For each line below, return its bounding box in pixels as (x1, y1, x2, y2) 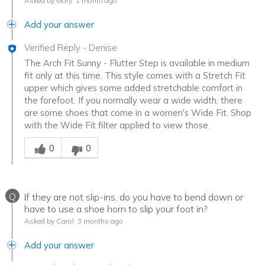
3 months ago (76, 216, 123, 226)
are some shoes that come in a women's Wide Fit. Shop (24, 107, 251, 119)
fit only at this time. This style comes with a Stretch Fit (24, 70, 245, 82)
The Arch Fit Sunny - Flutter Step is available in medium (24, 57, 250, 69)
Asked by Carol (24, 216, 74, 226)
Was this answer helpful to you (24, 131, 149, 143)
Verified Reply (24, 42, 80, 54)
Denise (89, 42, 117, 54)
